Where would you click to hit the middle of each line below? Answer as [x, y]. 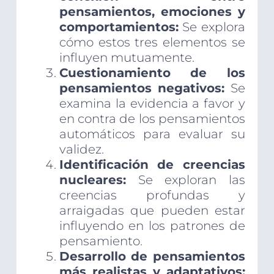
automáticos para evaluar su [152, 134]
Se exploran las [186, 180]
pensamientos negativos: [142, 88]
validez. [81, 150]
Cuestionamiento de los [152, 73]
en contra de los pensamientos [152, 119]
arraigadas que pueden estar [152, 211]
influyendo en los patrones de [152, 226]
